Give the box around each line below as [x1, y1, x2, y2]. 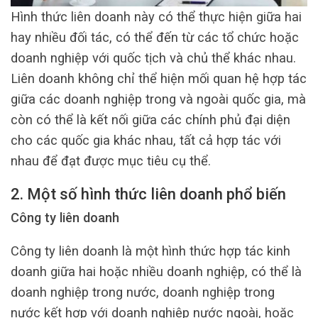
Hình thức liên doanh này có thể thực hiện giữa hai [11, 9, 302, 25]
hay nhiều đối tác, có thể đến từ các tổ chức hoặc [11, 30, 299, 45]
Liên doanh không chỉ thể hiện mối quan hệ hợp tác [11, 71, 307, 87]
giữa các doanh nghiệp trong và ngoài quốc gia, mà [11, 92, 306, 107]
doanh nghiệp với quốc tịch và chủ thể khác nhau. [11, 50, 296, 66]
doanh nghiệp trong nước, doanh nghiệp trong [11, 285, 275, 300]
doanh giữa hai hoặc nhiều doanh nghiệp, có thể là [11, 264, 302, 280]
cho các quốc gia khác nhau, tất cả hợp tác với [11, 133, 281, 148]
